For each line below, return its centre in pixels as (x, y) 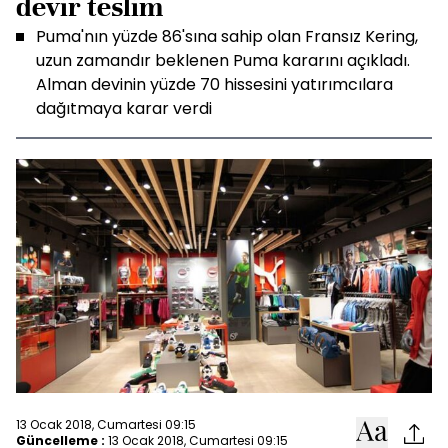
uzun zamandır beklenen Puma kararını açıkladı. (223, 60)
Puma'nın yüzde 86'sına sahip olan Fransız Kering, (227, 36)
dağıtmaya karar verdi (124, 108)
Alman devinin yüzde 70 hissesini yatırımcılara (214, 84)
